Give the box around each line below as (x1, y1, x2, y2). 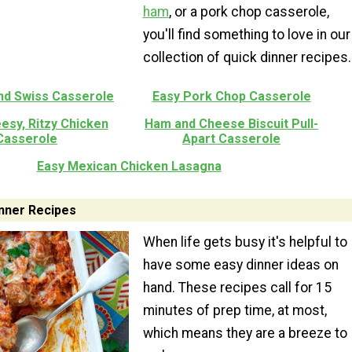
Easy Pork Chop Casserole (152, 89, 311, 104)
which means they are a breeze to (142, 325, 347, 342)
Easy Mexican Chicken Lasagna (36, 159, 222, 174)
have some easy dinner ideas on (142, 257, 339, 273)
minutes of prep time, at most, (142, 302, 327, 319)
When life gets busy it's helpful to (142, 234, 347, 251)
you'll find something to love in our (142, 27, 350, 43)
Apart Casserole (182, 131, 280, 147)
